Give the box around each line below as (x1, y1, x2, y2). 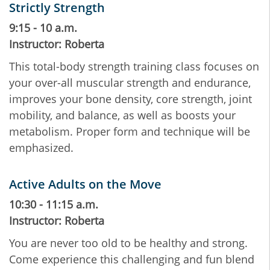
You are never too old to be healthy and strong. (9, 236, 248, 251)
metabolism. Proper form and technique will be (9, 124, 250, 139)
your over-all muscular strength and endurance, (9, 75, 251, 90)
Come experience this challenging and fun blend (9, 252, 254, 267)
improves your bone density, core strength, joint (9, 92, 252, 107)
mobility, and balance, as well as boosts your (9, 108, 236, 123)
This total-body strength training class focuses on (9, 59, 259, 74)
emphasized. (9, 140, 74, 155)
